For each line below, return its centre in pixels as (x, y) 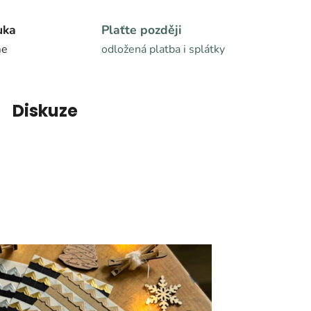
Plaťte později (141, 30)
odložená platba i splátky (163, 49)
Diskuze (45, 111)
